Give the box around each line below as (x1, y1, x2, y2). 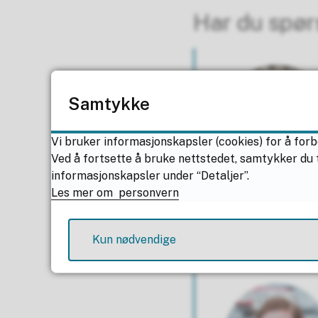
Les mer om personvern (51, 186, 179, 199)
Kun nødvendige (92, 233, 176, 246)
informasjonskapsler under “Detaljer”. (51, 169, 249, 182)
